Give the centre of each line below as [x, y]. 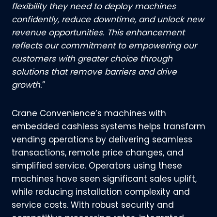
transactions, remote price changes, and [98, 153]
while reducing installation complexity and [101, 192]
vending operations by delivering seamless [102, 139]
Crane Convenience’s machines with [89, 113]
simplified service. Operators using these [97, 166]
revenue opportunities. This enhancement [98, 32]
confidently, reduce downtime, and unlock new [108, 19]
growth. [27, 85]
